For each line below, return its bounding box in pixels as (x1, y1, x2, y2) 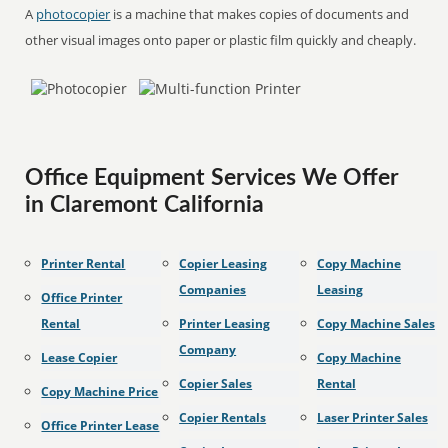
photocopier (36, 5, 111, 23)
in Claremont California (25, 194, 265, 216)
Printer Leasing (179, 315, 271, 332)
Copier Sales (179, 375, 253, 392)
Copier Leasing (179, 255, 268, 272)
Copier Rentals (179, 409, 267, 426)
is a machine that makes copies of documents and (110, 5, 410, 23)
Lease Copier (41, 349, 118, 366)
